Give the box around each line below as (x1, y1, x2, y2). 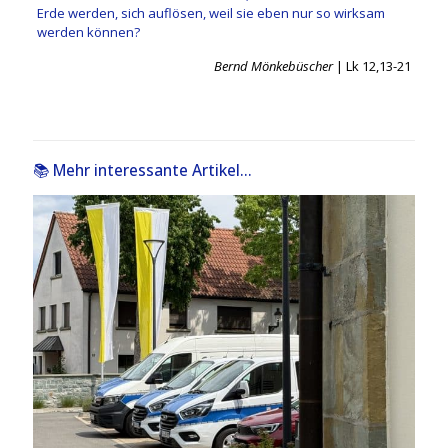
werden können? (36, 22, 140, 41)
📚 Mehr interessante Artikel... (33, 158, 252, 181)
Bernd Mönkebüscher (214, 56, 334, 75)
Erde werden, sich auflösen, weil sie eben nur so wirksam (36, 3, 385, 22)
